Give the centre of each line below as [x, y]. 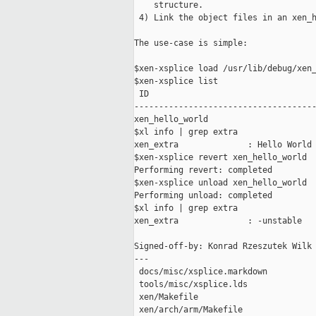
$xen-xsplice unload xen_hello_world [220, 183]
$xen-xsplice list [176, 81]
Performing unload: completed [203, 196]
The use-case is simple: [191, 43]
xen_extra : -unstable [218, 221]
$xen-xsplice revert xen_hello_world [220, 158]
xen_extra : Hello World [223, 145]
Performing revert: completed [203, 170]
